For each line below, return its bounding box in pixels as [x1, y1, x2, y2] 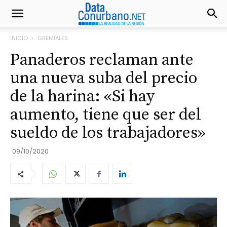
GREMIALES [37, 34, 68, 42]
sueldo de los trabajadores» [10, 123, 205, 143]
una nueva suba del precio [10, 68, 197, 89]
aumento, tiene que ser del [10, 105, 201, 125]
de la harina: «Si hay [10, 87, 155, 107]
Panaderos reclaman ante [10, 50, 194, 70]
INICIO [10, 34, 28, 42]
